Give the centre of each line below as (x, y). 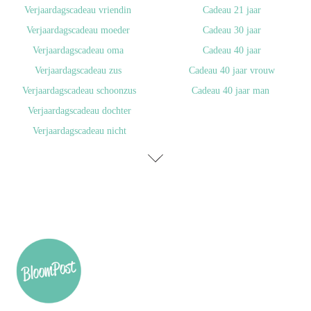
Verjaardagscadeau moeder (78, 30)
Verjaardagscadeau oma (78, 50)
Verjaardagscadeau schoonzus (79, 90)
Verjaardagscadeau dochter (79, 110)
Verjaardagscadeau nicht (79, 131)
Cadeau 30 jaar (232, 30)
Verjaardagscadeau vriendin (78, 10)
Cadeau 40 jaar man (230, 90)
